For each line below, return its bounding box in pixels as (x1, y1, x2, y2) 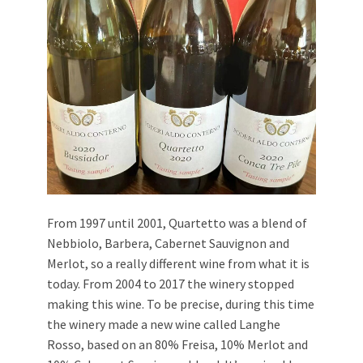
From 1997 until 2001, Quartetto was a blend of (47, 215, 307, 232)
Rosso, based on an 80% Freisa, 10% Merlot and (47, 336, 308, 353)
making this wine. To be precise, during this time (47, 296, 314, 313)
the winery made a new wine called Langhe (47, 316, 280, 333)
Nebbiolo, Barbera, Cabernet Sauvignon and (47, 235, 289, 252)
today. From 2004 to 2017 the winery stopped (47, 275, 294, 293)
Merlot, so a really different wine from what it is (47, 255, 310, 272)
